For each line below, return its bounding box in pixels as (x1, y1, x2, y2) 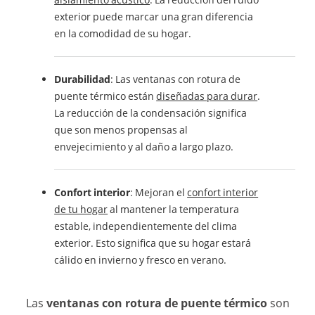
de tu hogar (54, 202, 108, 216)
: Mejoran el (130, 185, 188, 199)
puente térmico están (54, 89, 157, 103)
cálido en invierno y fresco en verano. (54, 252, 227, 266)
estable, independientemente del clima (54, 219, 238, 233)
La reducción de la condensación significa (54, 105, 247, 120)
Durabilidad (54, 72, 111, 86)
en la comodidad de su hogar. (54, 26, 192, 40)
